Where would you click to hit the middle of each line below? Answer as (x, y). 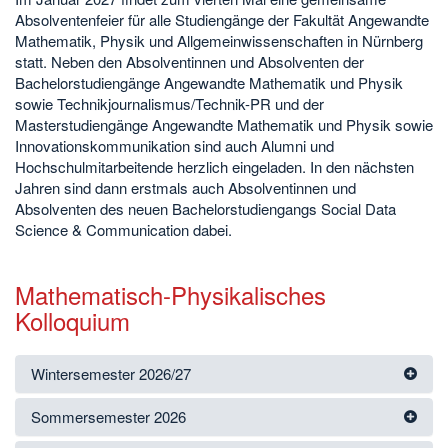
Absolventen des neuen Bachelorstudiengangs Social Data (205, 208)
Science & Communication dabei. (123, 229)
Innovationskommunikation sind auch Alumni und (174, 145)
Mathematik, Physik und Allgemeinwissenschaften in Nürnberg (219, 40)
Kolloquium (72, 320)
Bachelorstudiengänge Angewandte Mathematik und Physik (209, 82)
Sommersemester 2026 (108, 416)
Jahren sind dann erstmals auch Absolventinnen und (185, 187)
